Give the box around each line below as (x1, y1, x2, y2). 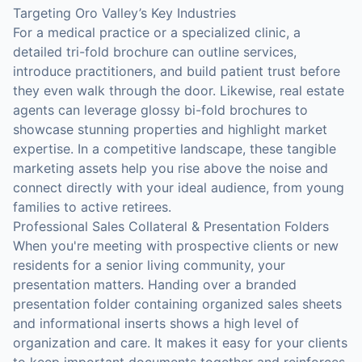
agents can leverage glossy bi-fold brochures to (13, 102, 308, 118)
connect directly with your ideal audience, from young (13, 179, 344, 196)
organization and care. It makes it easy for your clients (13, 335, 347, 351)
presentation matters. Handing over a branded (13, 276, 297, 293)
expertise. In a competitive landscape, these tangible (13, 141, 336, 157)
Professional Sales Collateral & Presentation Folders (13, 218, 329, 234)
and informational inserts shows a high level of (13, 315, 299, 331)
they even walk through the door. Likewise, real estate (13, 82, 344, 99)
